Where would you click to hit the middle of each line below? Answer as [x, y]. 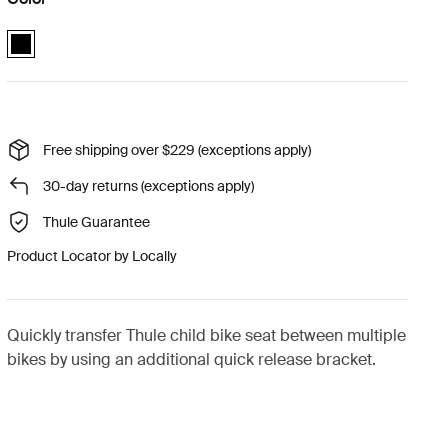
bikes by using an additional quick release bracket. [191, 359]
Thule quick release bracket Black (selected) [147, 33]
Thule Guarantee [96, 221]
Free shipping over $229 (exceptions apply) [176, 149]
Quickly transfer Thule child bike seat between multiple [206, 335]
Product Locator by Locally [91, 256]
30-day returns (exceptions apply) [148, 185]
